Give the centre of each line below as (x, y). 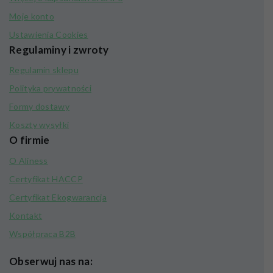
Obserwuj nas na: (51, 261)
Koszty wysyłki (39, 125)
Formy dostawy (39, 107)
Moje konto (32, 16)
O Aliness (29, 160)
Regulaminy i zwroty (59, 49)
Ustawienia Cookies (49, 34)
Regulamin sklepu (44, 70)
